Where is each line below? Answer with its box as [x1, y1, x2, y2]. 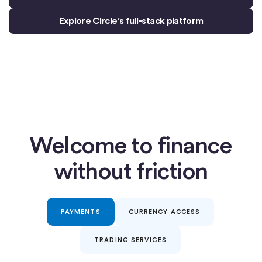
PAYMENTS [60, 207, 101, 216]
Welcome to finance [29, 130, 232, 159]
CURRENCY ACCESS [128, 207, 201, 216]
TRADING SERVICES [94, 235, 167, 244]
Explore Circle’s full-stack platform [58, 15, 204, 26]
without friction [53, 156, 208, 185]
